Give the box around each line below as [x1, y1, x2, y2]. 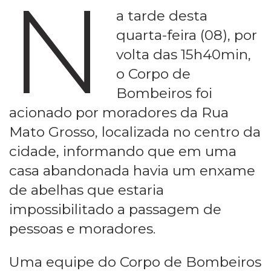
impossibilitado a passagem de [9, 200, 221, 218]
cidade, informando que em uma [9, 142, 237, 160]
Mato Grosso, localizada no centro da [9, 123, 261, 140]
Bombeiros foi [116, 84, 213, 102]
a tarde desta [116, 7, 208, 24]
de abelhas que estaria [9, 181, 164, 198]
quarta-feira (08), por [116, 26, 258, 44]
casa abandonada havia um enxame [9, 162, 255, 179]
